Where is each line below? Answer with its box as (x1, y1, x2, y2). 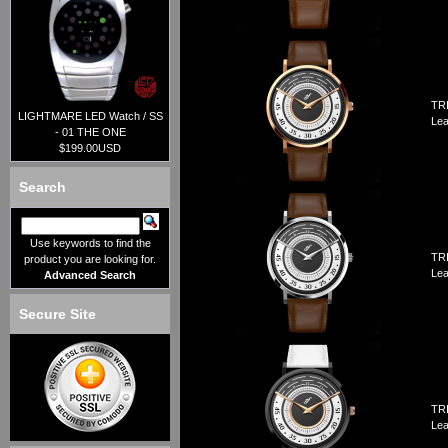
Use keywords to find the (29, 237, 151, 250)
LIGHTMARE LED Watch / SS (17, 110, 163, 123)
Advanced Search (44, 269, 136, 282)
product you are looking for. (24, 253, 156, 266)
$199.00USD (59, 142, 121, 155)
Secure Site (19, 306, 96, 323)
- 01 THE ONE (54, 126, 126, 139)
